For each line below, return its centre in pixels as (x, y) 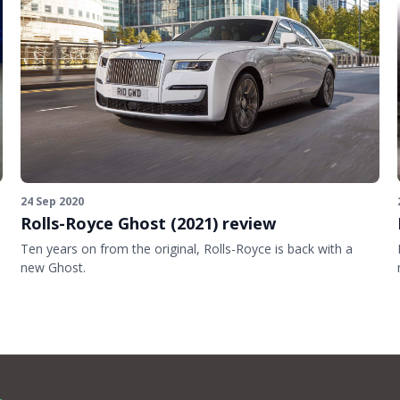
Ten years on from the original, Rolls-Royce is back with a (186, 248)
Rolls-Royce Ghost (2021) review (148, 223)
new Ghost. (53, 267)
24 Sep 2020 (52, 201)
